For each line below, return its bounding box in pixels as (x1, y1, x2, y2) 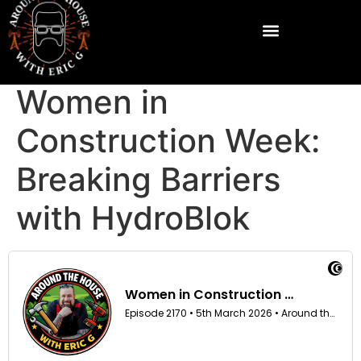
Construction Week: (16, 121, 320, 160)
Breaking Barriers (16, 160, 280, 199)
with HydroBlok (16, 198, 250, 238)
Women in (16, 82, 168, 122)
